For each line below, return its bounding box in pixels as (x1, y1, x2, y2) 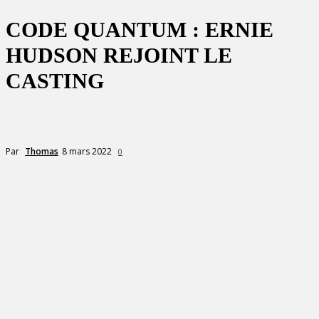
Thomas (25, 145, 58, 157)
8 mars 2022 (62, 145, 112, 157)
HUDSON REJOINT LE (6, 43, 232, 67)
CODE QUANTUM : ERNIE (6, 18, 273, 41)
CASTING (6, 69, 104, 93)
